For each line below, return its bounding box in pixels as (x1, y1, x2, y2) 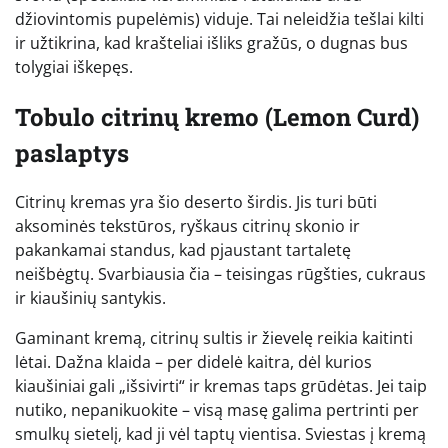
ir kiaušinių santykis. (15, 287, 166, 310)
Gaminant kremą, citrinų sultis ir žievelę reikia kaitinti (15, 327, 413, 350)
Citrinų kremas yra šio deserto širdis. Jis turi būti (15, 191, 377, 214)
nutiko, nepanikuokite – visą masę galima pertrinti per (15, 399, 419, 422)
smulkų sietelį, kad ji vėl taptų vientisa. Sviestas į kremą (15, 423, 426, 446)
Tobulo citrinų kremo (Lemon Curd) (15, 100, 419, 133)
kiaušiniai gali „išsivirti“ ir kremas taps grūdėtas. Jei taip (15, 375, 427, 398)
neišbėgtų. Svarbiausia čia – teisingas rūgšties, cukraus (15, 263, 426, 286)
